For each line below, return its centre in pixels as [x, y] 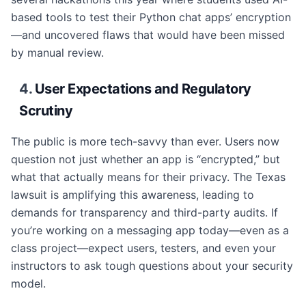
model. [28, 283]
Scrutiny [46, 111]
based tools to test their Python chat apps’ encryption [151, 17]
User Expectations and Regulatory [143, 89]
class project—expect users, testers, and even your [143, 248]
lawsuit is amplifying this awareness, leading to [133, 195]
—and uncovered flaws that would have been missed [148, 35]
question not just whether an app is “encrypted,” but [145, 159]
